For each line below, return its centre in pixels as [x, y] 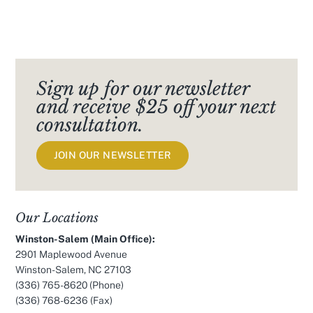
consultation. [90, 125]
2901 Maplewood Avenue [72, 254]
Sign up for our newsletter [143, 89]
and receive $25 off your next [156, 107]
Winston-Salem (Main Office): [86, 239]
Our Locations [57, 218]
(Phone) [106, 285]
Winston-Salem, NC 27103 [74, 270]
